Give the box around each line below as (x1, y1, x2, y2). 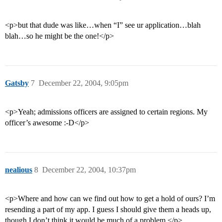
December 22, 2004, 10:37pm (42, 166, 136, 174)
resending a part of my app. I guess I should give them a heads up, (5, 205, 211, 214)
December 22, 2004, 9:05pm (39, 79, 128, 88)
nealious (5, 166, 32, 174)
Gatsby (5, 79, 29, 88)
